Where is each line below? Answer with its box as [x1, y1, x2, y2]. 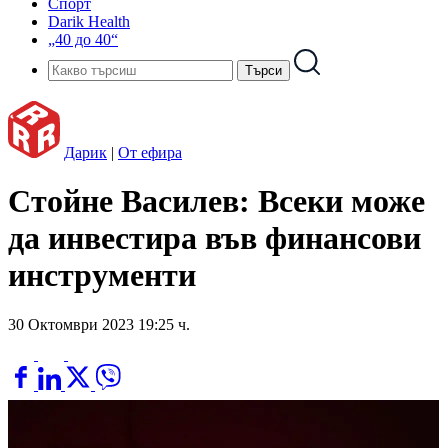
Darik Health [48, 13, 130, 30]
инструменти [8, 257, 196, 294]
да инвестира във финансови [8, 220, 421, 257]
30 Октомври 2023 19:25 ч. [8, 315, 190, 333]
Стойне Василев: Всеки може [8, 183, 425, 220]
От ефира [118, 144, 182, 161]
